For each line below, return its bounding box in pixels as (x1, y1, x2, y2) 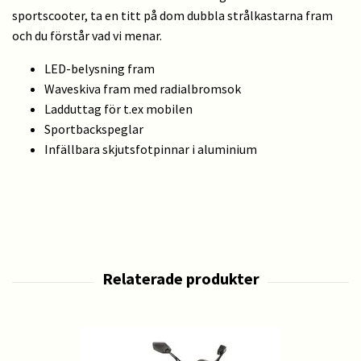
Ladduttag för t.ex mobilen (44, 101, 193, 118)
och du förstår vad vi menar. (12, 27, 162, 44)
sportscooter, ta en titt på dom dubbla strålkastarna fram (12, 7, 333, 24)
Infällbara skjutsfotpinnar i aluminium (44, 141, 257, 158)
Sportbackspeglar (44, 121, 143, 138)
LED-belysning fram (44, 60, 155, 77)
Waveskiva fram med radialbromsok (44, 81, 241, 98)
